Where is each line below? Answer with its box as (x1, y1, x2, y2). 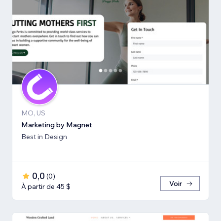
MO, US (21, 109, 45, 118)
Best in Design (21, 132, 67, 142)
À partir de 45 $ (21, 182, 71, 191)
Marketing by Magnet (21, 120, 92, 130)
